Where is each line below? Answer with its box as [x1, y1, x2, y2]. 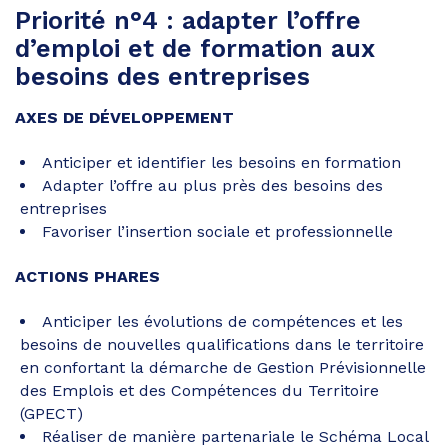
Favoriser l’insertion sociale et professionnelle [42, 222, 393, 242]
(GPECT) [20, 404, 83, 424]
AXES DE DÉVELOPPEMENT [15, 108, 234, 128]
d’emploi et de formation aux [15, 34, 375, 64]
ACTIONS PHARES [15, 267, 160, 287]
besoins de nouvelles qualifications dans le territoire [20, 335, 424, 355]
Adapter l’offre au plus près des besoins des [42, 176, 383, 196]
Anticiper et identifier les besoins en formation [42, 153, 401, 173]
